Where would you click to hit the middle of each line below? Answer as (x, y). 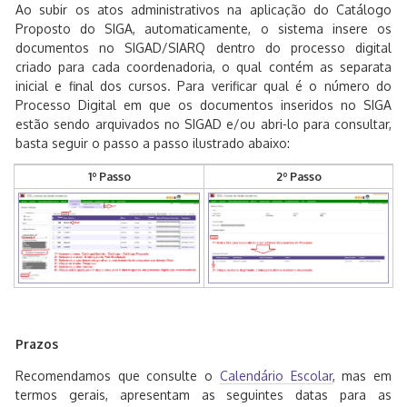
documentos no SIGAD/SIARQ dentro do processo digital (203, 48)
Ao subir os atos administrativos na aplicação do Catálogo (203, 10)
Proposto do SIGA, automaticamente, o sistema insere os (203, 29)
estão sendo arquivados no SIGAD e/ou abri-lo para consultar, (203, 124)
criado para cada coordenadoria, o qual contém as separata (203, 67)
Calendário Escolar (276, 376)
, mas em (362, 376)
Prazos (37, 344)
